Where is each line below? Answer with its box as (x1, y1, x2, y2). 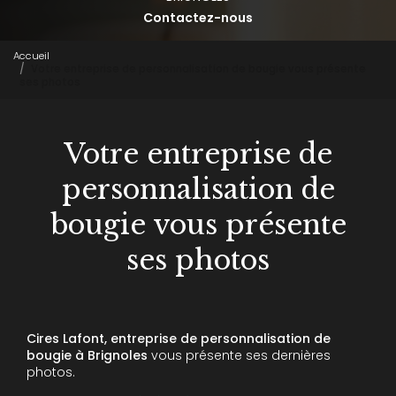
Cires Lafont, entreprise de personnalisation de (27, 329, 331, 347)
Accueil (13, 49, 49, 64)
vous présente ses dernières (148, 346, 331, 364)
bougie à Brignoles (27, 346, 148, 364)
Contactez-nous (142, 8, 253, 27)
